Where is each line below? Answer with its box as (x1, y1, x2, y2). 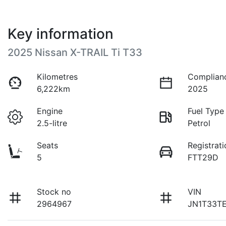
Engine (37, 106, 63, 117)
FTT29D (188, 152, 219, 163)
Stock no (37, 187, 72, 197)
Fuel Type (188, 106, 224, 117)
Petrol (188, 118, 211, 129)
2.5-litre (37, 118, 68, 129)
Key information (8, 25, 114, 43)
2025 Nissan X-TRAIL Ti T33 (8, 46, 142, 59)
